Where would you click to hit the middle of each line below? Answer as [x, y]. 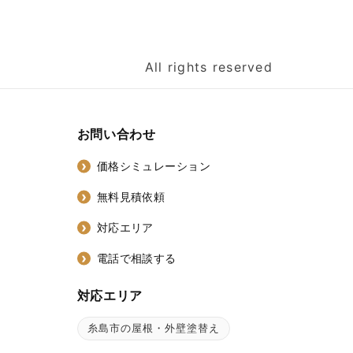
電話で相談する [136, 258]
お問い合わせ [116, 134]
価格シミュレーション [153, 166]
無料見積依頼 [131, 197]
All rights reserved [208, 67]
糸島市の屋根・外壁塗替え [154, 328]
